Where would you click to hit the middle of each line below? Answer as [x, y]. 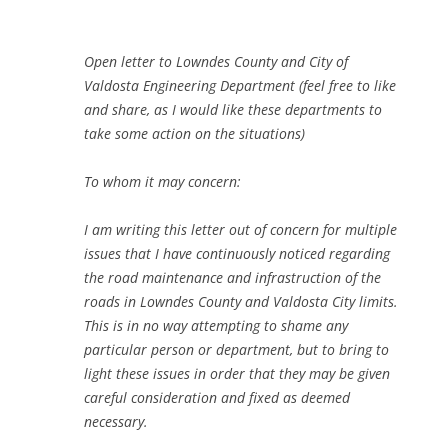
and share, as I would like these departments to [233, 110]
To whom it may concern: [162, 182]
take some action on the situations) [194, 134]
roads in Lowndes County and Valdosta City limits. [241, 302]
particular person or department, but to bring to [236, 350]
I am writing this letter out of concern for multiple [240, 230]
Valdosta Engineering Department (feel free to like [240, 86]
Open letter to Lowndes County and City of [216, 62]
